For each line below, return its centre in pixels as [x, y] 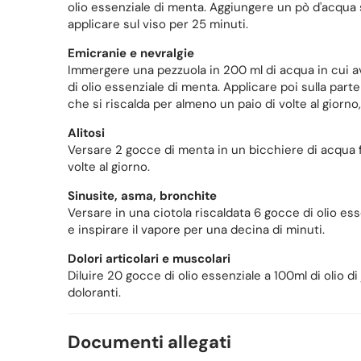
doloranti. [94, 293]
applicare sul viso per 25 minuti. [158, 25]
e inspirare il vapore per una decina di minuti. [197, 230]
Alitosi [87, 133]
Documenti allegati [149, 342]
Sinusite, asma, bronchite [142, 196]
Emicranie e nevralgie [131, 54]
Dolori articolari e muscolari [149, 259]
